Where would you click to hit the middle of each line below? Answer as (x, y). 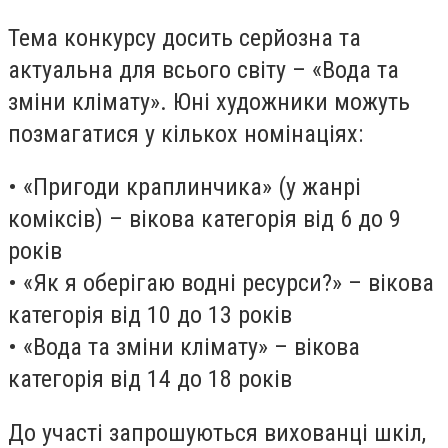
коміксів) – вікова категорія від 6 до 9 (204, 219)
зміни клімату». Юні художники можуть (209, 101)
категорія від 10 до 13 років (150, 315)
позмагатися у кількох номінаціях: (185, 133)
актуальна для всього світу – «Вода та (203, 69)
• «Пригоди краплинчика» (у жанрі (184, 187)
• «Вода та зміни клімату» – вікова (184, 347)
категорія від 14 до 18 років (150, 379)
